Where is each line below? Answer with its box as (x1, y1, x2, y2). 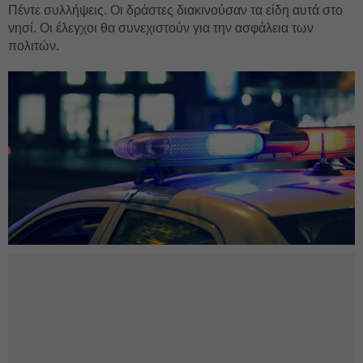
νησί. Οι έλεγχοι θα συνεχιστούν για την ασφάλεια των (8, 21, 314, 35)
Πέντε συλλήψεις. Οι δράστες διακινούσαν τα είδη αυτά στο (8, 3, 343, 17)
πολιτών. (8, 39, 59, 53)
